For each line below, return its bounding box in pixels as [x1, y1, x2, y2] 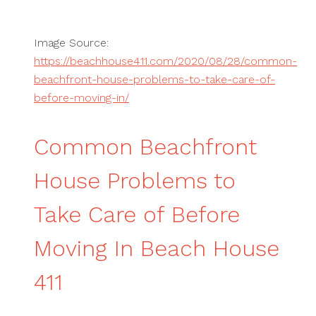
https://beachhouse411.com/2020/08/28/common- [34, 54, 297, 68]
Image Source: [34, 36, 109, 49]
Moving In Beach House [34, 235, 279, 262]
